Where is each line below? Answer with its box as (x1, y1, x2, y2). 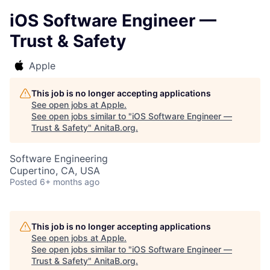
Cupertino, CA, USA (10, 165, 100, 177)
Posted (10, 177, 37, 187)
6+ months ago (40, 177, 99, 187)
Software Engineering (10, 152, 108, 165)
